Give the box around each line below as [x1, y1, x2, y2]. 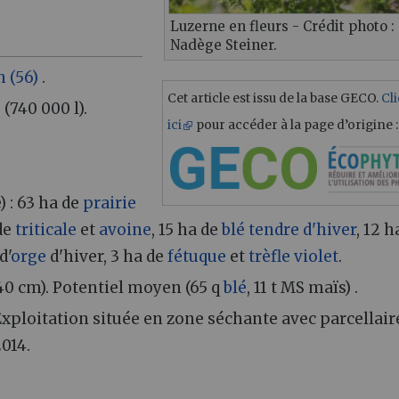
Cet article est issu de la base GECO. [167, 90, 381, 106]
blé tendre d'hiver [222, 219, 357, 240]
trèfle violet [248, 246, 339, 266]
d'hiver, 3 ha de [46, 246, 168, 266]
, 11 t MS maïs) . [247, 277, 359, 297]
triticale [15, 219, 77, 240]
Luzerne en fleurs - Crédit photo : [170, 17, 395, 35]
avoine [99, 219, 152, 240]
